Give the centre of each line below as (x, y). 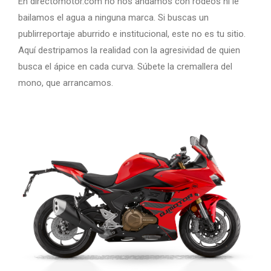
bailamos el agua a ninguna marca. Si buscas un (113, 17)
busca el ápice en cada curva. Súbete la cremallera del (125, 66)
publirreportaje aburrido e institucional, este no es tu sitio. (132, 34)
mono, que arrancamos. (66, 83)
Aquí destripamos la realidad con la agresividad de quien (129, 50)
